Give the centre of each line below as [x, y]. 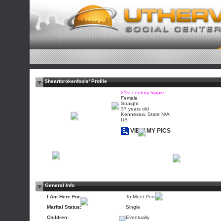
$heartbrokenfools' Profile [76, 81]
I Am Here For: [64, 197]
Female [129, 98]
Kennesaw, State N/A [145, 114]
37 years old [135, 109]
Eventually [138, 217]
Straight [130, 103]
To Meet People [144, 197]
